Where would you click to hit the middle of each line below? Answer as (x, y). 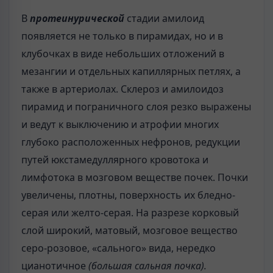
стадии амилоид (165, 19)
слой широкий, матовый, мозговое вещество (129, 231)
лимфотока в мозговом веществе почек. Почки (135, 178)
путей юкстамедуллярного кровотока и (115, 160)
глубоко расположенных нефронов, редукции (131, 142)
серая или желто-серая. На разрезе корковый (130, 213)
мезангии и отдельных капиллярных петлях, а (131, 72)
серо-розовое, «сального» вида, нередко (119, 248)
